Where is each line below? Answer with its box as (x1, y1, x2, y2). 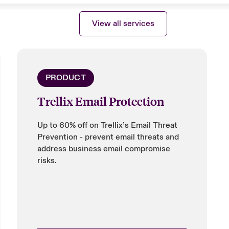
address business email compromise (37, 144, 170, 154)
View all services (92, 18, 155, 29)
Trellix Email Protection (37, 94, 164, 108)
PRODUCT (45, 73, 86, 83)
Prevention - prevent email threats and (37, 132, 179, 142)
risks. (37, 155, 57, 166)
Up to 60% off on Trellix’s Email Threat (37, 120, 177, 130)
